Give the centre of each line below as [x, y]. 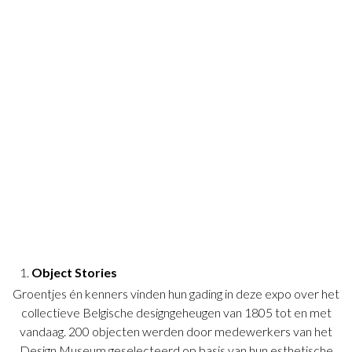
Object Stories [74, 273]
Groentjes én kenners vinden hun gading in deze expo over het [176, 294]
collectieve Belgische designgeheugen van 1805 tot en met [176, 313]
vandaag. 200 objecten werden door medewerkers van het [176, 332]
